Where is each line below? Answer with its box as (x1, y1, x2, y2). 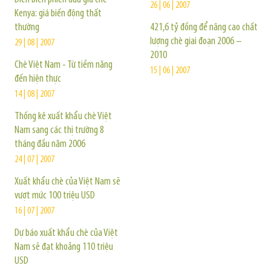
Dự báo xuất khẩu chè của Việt (15, 227, 118, 239)
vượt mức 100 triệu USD (15, 190, 95, 201)
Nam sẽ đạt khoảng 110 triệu (15, 241, 113, 253)
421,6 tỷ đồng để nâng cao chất (150, 22, 258, 33)
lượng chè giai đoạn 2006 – (150, 36, 242, 47)
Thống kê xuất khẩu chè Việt (15, 111, 112, 122)
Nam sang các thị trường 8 (15, 125, 104, 136)
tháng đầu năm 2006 (15, 139, 85, 150)
